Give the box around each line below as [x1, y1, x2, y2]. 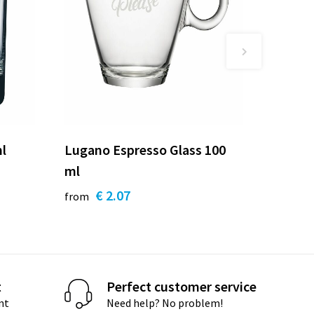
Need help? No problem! [107, 296, 224, 310]
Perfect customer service [107, 278, 257, 296]
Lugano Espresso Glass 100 [64, 140, 226, 158]
